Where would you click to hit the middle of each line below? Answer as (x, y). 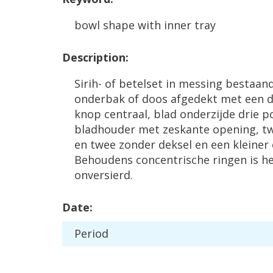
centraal (126, 114)
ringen (230, 160)
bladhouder (105, 129)
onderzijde (207, 114)
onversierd (102, 175)
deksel (175, 144)
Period (91, 233)
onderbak (100, 99)
